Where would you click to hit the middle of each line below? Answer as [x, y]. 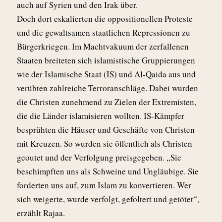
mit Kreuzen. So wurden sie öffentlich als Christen [105, 143]
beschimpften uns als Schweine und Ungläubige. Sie [108, 171]
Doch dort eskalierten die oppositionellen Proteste [105, 18]
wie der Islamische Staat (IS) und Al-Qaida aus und [106, 74]
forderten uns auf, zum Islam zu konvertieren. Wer [104, 185]
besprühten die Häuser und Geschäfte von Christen [106, 129]
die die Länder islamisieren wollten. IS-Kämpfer [101, 115]
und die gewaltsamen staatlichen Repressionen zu [104, 32]
